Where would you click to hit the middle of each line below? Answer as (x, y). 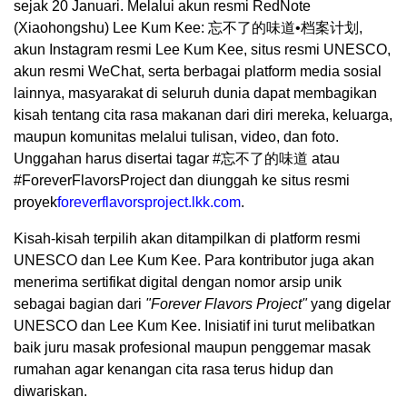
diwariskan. (50, 392)
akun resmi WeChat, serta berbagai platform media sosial (198, 72)
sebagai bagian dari (79, 304)
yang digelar (349, 304)
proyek (35, 203)
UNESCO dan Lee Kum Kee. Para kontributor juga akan (194, 261)
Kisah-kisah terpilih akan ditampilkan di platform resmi (187, 239)
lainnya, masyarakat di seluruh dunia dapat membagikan (195, 94)
